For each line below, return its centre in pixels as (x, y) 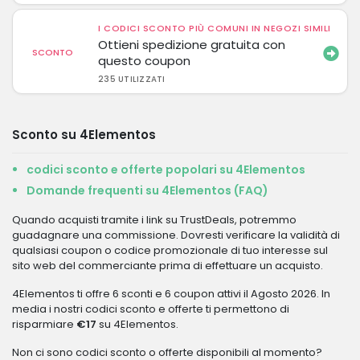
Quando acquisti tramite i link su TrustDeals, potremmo (154, 220)
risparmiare (44, 324)
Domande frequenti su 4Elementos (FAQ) (147, 190)
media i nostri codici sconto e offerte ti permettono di (151, 309)
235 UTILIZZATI (132, 79)
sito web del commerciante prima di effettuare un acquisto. (168, 266)
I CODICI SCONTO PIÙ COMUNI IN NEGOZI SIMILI (215, 28)
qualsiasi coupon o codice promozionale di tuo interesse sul (170, 250)
